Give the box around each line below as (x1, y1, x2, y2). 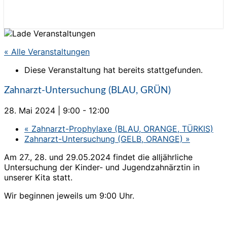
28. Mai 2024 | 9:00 (4, 105, 80, 116)
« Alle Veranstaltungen (4, 47, 90, 57)
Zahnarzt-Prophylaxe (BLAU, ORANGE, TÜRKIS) (29, 124, 213, 134)
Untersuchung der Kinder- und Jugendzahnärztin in (4, 162, 200, 173)
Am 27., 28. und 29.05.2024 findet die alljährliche (4, 152, 193, 163)
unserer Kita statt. (4, 172, 72, 183)
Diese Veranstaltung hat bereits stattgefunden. (24, 65, 203, 75)
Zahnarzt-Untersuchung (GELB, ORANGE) (24, 134, 185, 144)
